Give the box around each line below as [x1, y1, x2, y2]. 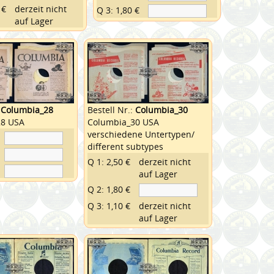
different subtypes [87, 140, 163, 152]
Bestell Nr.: [87, 103, 135, 116]
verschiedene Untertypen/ [87, 128, 194, 140]
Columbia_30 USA [87, 116, 159, 128]
